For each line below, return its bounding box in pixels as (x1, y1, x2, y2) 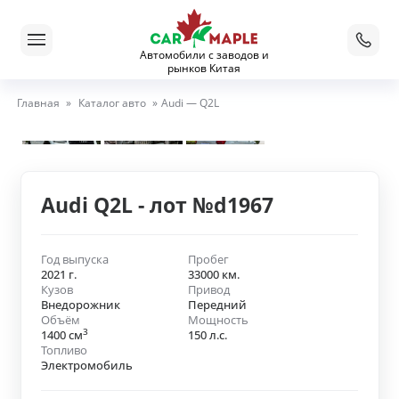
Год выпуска (41, 251, 109, 268)
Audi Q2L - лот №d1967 (41, 191, 273, 219)
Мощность (187, 312, 248, 329)
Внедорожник (41, 297, 120, 313)
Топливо (41, 342, 87, 359)
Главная (16, 94, 60, 110)
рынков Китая (167, 61, 240, 76)
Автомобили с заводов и (139, 47, 269, 62)
